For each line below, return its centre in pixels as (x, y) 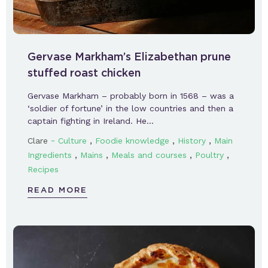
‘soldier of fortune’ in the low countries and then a (130, 108)
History (192, 140)
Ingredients (50, 155)
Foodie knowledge (132, 140)
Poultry (209, 155)
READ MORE (57, 190)
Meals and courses (149, 155)
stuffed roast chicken (84, 72)
